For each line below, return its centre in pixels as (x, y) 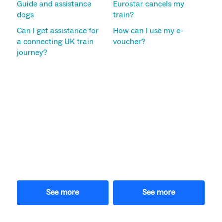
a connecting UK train (55, 41)
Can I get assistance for (57, 30)
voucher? (129, 41)
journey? (32, 52)
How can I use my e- (148, 30)
